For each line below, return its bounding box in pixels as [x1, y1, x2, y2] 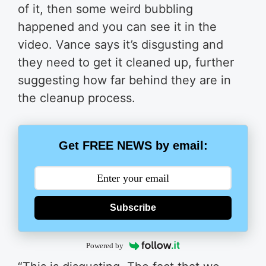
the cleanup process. [18, 91, 135, 105]
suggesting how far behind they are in [18, 73, 231, 87]
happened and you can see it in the [18, 20, 217, 34]
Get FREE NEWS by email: [58, 139, 208, 153]
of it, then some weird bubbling [18, 2, 193, 16]
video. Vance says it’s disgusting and [18, 37, 223, 52]
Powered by [85, 240, 123, 250]
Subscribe [110, 202, 156, 213]
